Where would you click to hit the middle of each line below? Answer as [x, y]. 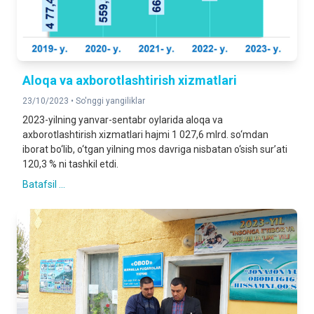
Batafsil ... [44, 184]
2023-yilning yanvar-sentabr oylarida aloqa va [123, 120]
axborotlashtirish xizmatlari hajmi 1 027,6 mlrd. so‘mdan [145, 135]
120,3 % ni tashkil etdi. [70, 164]
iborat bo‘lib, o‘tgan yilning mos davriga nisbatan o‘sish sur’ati [155, 149]
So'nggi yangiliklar [110, 101]
